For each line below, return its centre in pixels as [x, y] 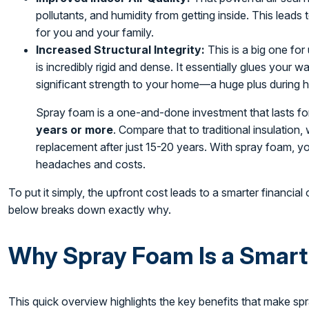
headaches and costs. [91, 164]
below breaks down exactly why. [90, 209]
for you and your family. [95, 32]
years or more [75, 129]
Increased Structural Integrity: [121, 49]
